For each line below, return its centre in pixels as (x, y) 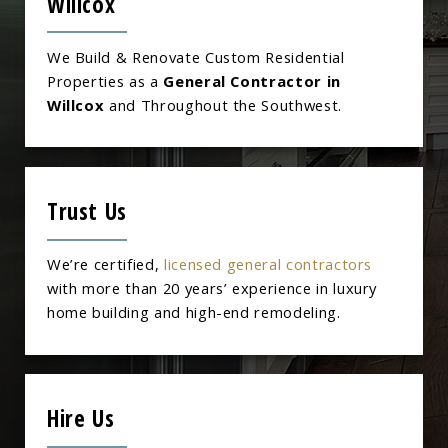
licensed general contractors (268, 263)
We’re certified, (105, 263)
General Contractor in (252, 80)
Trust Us (87, 212)
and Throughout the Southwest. (223, 104)
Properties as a (105, 80)
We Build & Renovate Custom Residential (195, 56)
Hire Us (80, 419)
